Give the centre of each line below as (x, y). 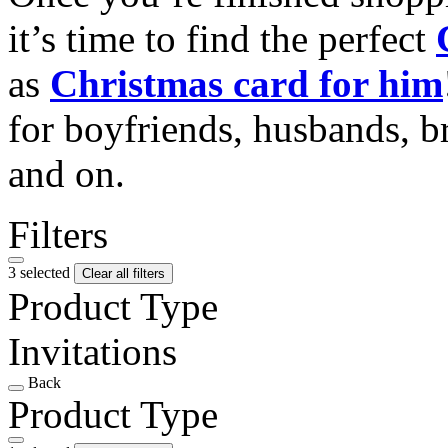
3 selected (41, 272)
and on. (66, 173)
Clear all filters (123, 273)
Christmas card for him (246, 83)
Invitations (92, 351)
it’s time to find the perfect (222, 38)
